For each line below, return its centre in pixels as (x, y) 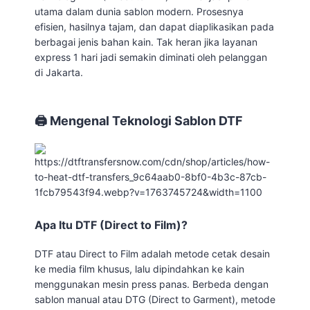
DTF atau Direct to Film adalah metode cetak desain (152, 254)
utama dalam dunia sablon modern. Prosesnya (139, 11)
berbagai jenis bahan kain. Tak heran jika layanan (146, 42)
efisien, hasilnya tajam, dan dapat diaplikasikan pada (154, 27)
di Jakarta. (59, 72)
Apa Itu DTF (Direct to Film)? (111, 225)
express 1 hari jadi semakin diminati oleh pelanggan (151, 57)
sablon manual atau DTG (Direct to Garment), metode (155, 299)
